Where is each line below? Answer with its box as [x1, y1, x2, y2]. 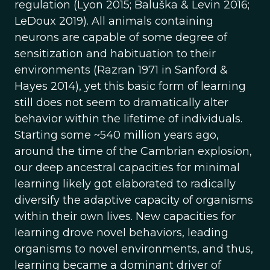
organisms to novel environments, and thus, [14, 242, 253, 256]
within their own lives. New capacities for [14, 210, 236, 223]
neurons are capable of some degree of [14, 31, 227, 44]
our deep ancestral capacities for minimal [14, 161, 240, 174]
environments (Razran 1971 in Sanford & [14, 63, 228, 77]
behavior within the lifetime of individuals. [14, 112, 242, 125]
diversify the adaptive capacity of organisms [14, 193, 253, 207]
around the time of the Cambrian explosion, [14, 145, 252, 158]
